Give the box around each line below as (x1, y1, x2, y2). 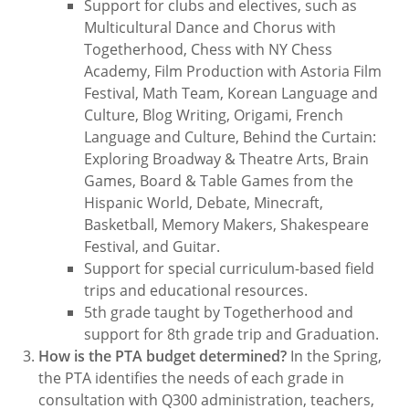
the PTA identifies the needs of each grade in (38, 368, 345, 388)
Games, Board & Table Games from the (84, 171, 354, 191)
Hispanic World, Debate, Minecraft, (84, 193, 324, 213)
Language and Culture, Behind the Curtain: (84, 127, 377, 147)
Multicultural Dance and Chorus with (84, 17, 337, 37)
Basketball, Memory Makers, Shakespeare (84, 215, 370, 235)
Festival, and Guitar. (84, 236, 221, 257)
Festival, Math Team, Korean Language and (84, 83, 379, 103)
